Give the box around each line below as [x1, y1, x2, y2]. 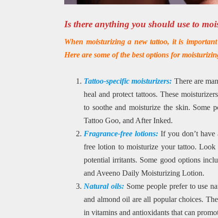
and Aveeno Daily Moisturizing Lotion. [83, 169, 204, 178]
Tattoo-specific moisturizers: [83, 77, 174, 86]
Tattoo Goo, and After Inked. [83, 116, 173, 125]
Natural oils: [83, 182, 127, 191]
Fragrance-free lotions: [83, 129, 158, 138]
